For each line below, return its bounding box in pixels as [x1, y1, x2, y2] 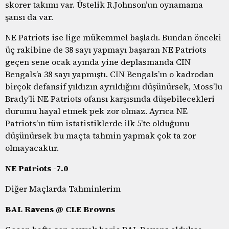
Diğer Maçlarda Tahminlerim [5, 182, 121, 194]
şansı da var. [5, 11, 53, 22]
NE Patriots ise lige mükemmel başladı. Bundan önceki [5, 31, 221, 43]
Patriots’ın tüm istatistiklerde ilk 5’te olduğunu [5, 117, 190, 129]
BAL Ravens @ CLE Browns [5, 203, 115, 215]
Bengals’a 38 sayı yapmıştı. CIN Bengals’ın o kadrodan [5, 68, 214, 80]
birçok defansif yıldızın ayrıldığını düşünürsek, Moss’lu [5, 80, 222, 92]
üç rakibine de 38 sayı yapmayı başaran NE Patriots [5, 43, 207, 55]
